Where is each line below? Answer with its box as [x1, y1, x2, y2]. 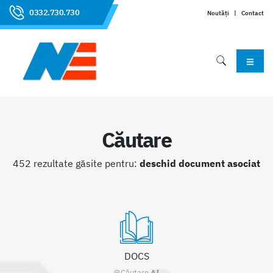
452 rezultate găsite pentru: [13, 157, 140, 170]
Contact [241, 8, 264, 17]
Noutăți [207, 8, 229, 17]
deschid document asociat [140, 157, 260, 170]
